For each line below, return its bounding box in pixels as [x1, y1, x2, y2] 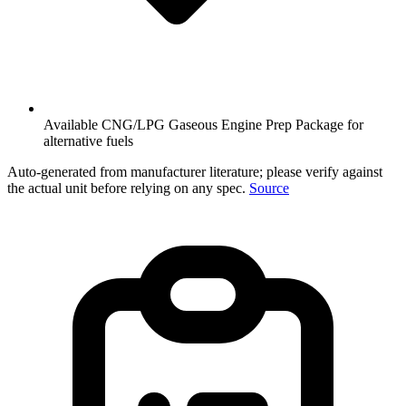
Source [249, 179, 289, 196]
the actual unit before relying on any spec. [7, 179, 246, 196]
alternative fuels [43, 132, 133, 149]
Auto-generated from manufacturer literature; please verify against [7, 163, 382, 179]
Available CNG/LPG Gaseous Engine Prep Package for [43, 116, 363, 132]
